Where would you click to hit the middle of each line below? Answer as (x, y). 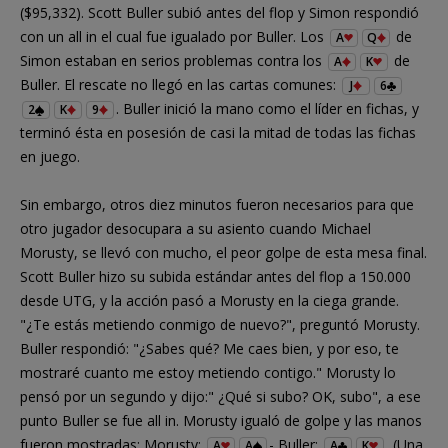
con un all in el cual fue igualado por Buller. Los (174, 36)
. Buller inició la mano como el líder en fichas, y (267, 108)
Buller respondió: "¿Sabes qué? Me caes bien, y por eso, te (209, 348)
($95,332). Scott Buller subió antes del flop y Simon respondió (219, 12)
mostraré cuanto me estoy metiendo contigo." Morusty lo (208, 372)
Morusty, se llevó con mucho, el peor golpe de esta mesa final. (223, 252)
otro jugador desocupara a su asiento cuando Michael (195, 228)
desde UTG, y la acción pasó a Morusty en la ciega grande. (209, 300)
